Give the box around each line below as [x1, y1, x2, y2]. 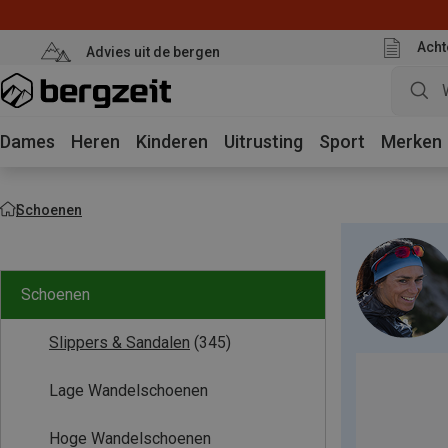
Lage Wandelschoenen [49, 381, 208, 400]
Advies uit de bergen [85, 43, 220, 60]
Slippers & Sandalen [49, 333, 190, 352]
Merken [381, 131, 442, 152]
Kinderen [136, 131, 208, 152]
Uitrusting [224, 131, 303, 152]
